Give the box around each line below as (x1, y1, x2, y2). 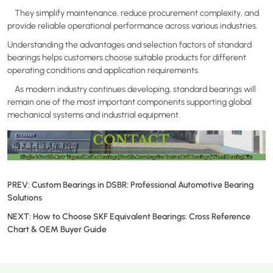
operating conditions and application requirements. (7, 64, 200, 76)
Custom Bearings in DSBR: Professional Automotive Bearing (32, 179, 253, 190)
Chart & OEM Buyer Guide (7, 223, 107, 235)
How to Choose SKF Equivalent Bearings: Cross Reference (33, 210, 250, 222)
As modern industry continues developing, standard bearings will (7, 83, 256, 94)
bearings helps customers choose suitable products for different (7, 51, 246, 63)
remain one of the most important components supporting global (7, 96, 252, 107)
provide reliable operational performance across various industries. (7, 19, 258, 31)
